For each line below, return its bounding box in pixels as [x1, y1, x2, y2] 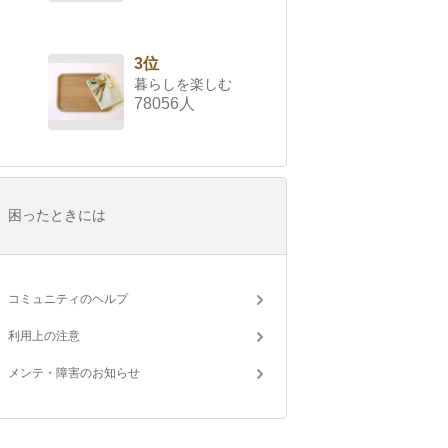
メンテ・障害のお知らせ [8, 366, 140, 381]
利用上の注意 [8, 329, 80, 344]
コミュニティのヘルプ [8, 292, 128, 307]
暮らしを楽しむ [134, 76, 232, 93]
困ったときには [8, 207, 106, 224]
